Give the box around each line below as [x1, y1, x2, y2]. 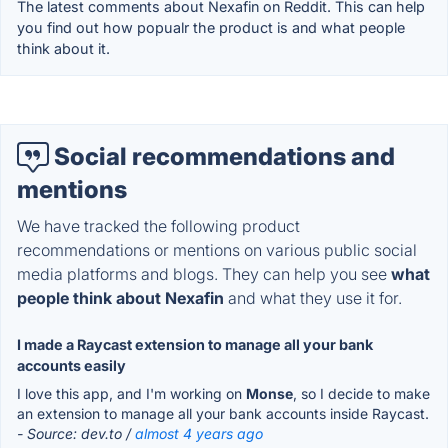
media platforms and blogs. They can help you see [17, 264, 391, 285]
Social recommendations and [49, 141, 395, 171]
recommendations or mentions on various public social [17, 240, 417, 261]
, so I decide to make [293, 385, 430, 403]
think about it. [17, 39, 110, 57]
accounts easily [17, 357, 126, 375]
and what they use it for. [224, 288, 402, 309]
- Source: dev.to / [17, 425, 135, 443]
